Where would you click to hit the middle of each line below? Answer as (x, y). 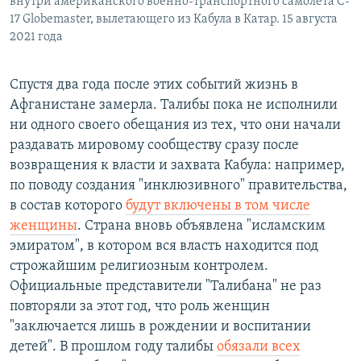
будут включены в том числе (218, 205)
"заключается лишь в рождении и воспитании (160, 326)
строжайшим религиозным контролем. (139, 266)
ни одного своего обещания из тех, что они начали (175, 125)
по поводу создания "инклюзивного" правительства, (178, 185)
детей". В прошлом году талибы (113, 346)
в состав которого (68, 205)
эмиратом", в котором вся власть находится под (164, 246)
